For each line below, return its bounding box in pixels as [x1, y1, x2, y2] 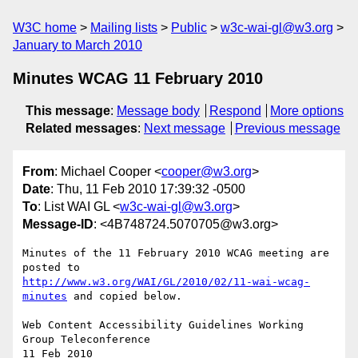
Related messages [26, 121, 137, 135]
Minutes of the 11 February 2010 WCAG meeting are [22, 247, 329, 260]
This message [26, 104, 110, 117]
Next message [144, 121, 225, 135]
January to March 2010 [13, 38, 142, 52]
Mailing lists [90, 21, 157, 34]
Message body [117, 104, 200, 117]
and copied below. [67, 290, 182, 303]
